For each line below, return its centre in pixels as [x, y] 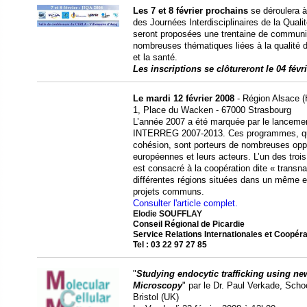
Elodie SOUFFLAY [168, 214]
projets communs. [169, 192]
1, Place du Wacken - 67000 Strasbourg [212, 110]
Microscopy [158, 285]
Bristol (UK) [156, 297]
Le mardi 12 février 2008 [184, 98]
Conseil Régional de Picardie [189, 224]
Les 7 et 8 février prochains [191, 11]
